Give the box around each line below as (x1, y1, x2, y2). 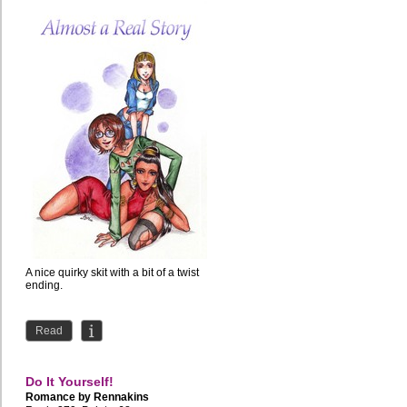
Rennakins (94, 391, 149, 404)
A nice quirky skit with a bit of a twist (25, 266, 199, 280)
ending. (25, 279, 63, 293)
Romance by (25, 391, 94, 404)
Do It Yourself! (25, 374, 114, 390)
